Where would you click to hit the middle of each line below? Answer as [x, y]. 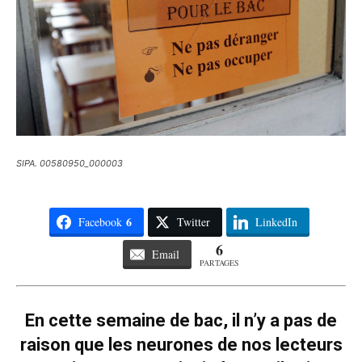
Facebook [100, 222]
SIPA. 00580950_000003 [69, 164]
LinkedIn [276, 222]
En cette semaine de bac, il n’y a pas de [181, 321]
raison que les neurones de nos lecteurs [181, 345]
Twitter [193, 222]
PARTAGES [219, 263]
